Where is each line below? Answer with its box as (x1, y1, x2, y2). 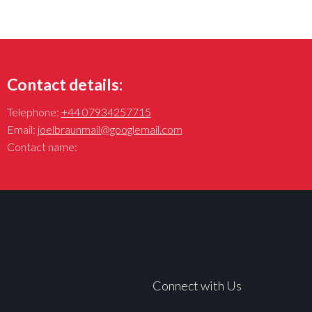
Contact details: (6, 74, 123, 94)
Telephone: (6, 105, 61, 119)
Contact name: (6, 140, 77, 154)
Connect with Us (153, 278, 242, 294)
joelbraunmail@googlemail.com (37, 123, 182, 136)
